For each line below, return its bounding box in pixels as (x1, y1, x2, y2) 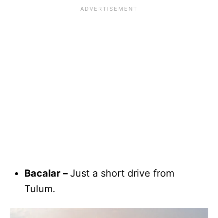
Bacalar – (24, 167, 70, 179)
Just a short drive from (70, 167, 174, 179)
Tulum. (24, 182, 58, 195)
